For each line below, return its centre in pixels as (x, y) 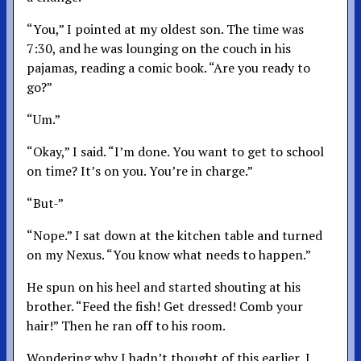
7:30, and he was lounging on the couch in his (159, 48)
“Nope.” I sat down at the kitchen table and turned (174, 235)
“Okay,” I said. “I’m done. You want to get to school (175, 151)
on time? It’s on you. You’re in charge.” (140, 170)
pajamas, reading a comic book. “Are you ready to (168, 67)
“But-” (45, 203)
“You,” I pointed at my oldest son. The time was (165, 29)
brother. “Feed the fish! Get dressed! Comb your (165, 306)
